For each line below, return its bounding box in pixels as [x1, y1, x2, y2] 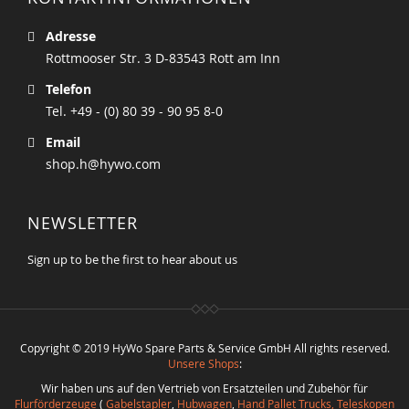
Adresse [46, 26, 96, 45]
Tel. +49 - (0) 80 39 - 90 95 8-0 [46, 101, 223, 120]
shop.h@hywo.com [46, 154, 161, 173]
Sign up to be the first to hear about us [27, 250, 237, 267]
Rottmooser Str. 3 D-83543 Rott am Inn [46, 48, 280, 67]
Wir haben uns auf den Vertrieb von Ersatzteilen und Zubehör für [41, 380, 368, 395]
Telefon [46, 79, 91, 98]
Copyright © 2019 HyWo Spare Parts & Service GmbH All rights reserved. [19, 340, 390, 355]
